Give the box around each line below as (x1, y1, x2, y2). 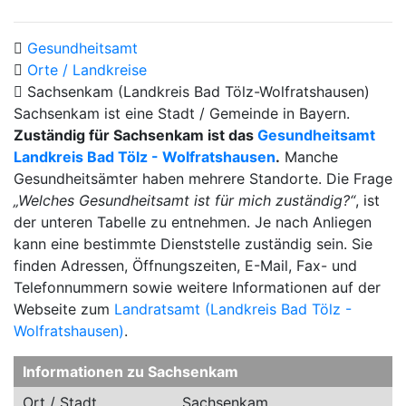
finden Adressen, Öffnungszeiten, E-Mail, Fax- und (14, 256, 357, 275)
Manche (280, 148, 338, 166)
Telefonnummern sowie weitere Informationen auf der (14, 278, 381, 296)
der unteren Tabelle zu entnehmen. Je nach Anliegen (14, 213, 372, 231)
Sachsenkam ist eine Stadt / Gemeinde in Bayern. (14, 104, 350, 122)
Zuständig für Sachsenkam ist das (14, 126, 257, 144)
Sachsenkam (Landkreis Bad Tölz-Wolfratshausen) (23, 82, 370, 101)
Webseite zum (14, 300, 114, 318)
